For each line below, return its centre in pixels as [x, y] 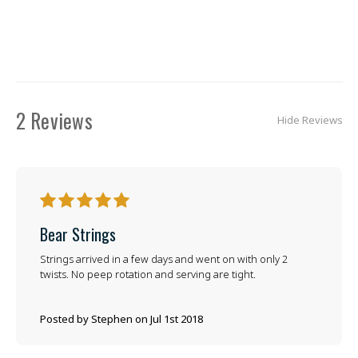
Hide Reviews [310, 120]
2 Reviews [54, 121]
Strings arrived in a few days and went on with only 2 [163, 259]
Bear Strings [78, 234]
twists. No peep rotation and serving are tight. [147, 274]
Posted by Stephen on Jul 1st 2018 [121, 319]
